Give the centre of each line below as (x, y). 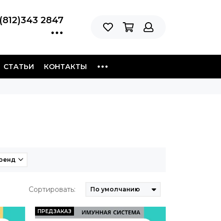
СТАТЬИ (19, 66)
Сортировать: (52, 189)
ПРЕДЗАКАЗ (54, 211)
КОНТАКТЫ (65, 66)
